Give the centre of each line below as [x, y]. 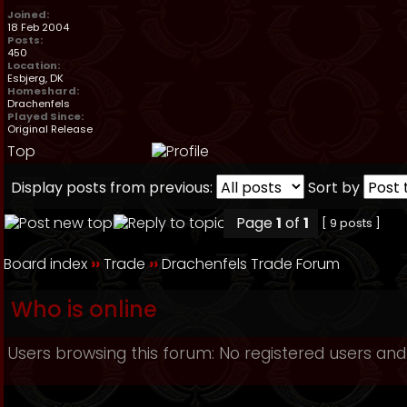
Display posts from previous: [112, 188]
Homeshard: [43, 91]
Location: [34, 65]
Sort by [334, 188]
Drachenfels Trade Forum [251, 264]
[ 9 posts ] [351, 223]
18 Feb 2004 [38, 27]
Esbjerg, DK [35, 78]
